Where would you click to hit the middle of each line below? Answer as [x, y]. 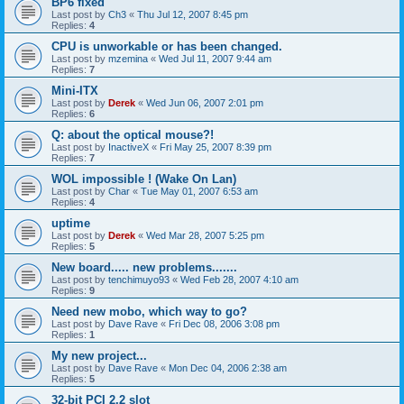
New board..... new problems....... [144, 267]
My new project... [99, 355]
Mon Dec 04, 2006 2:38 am [228, 367]
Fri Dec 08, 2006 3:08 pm [224, 323]
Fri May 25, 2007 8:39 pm [216, 147]
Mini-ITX [75, 90]
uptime [71, 223]
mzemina [128, 58]
